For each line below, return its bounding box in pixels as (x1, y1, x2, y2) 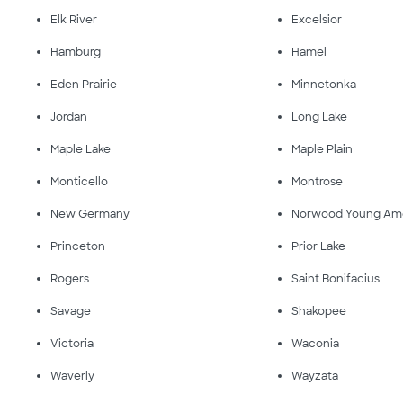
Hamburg (50, 45, 101, 59)
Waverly (50, 369, 94, 383)
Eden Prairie (50, 77, 117, 92)
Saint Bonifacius (291, 272, 381, 286)
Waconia (291, 336, 340, 351)
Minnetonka (291, 77, 357, 92)
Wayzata (291, 369, 339, 383)
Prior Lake (291, 239, 346, 254)
